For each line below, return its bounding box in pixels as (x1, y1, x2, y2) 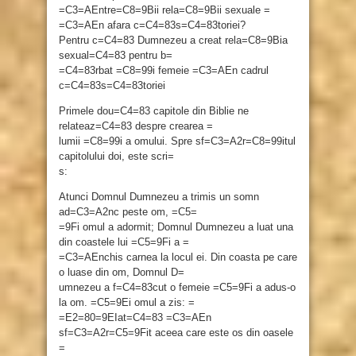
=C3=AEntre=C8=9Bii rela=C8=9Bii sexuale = (59, 4, 270, 17)
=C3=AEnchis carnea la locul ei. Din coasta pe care (59, 251, 297, 264)
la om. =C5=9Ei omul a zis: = (59, 296, 195, 309)
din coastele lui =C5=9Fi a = (59, 236, 189, 249)
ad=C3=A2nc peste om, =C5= (59, 206, 197, 219)
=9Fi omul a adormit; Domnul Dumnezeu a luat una (59, 221, 293, 234)
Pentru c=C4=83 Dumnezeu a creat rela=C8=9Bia (59, 34, 288, 47)
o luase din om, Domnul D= (59, 266, 184, 279)
